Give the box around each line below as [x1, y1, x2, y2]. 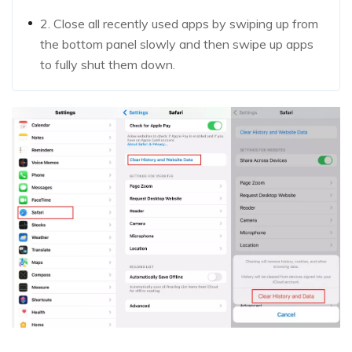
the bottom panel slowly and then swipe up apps [40, 36, 313, 53]
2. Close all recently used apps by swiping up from [40, 16, 318, 32]
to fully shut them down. [40, 57, 175, 73]
